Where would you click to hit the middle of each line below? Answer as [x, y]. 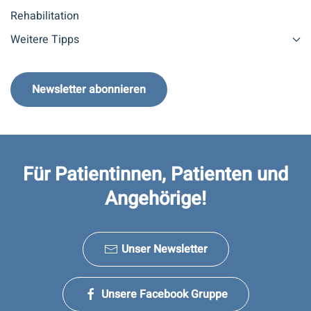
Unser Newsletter [164, 249]
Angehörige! [155, 199]
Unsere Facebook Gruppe [164, 294]
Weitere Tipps [45, 40]
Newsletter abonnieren [89, 90]
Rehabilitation [45, 16]
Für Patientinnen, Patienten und [155, 174]
